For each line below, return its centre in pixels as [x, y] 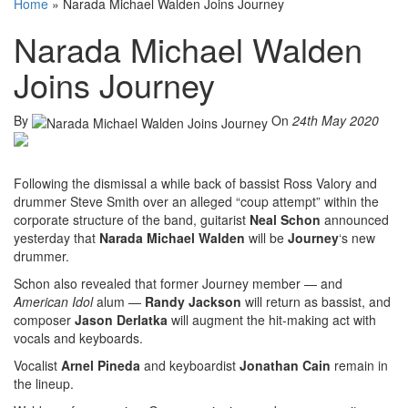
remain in [359, 365]
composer [44, 319]
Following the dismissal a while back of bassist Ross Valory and [195, 183]
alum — [119, 301]
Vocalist [37, 365]
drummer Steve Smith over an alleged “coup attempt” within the [196, 201]
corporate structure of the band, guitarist [132, 219]
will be [266, 237]
